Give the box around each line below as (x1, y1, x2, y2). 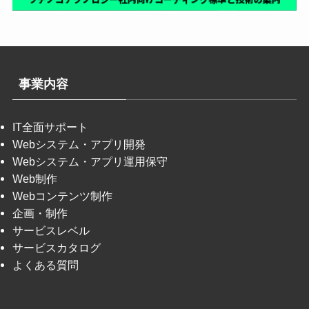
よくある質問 (12, 259, 79, 272)
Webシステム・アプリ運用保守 (12, 155, 168, 168)
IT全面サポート (12, 121, 88, 134)
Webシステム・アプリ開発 (12, 138, 146, 151)
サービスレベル (12, 224, 90, 237)
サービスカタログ (12, 241, 101, 255)
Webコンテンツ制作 (12, 190, 112, 203)
